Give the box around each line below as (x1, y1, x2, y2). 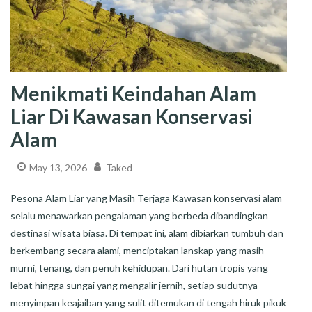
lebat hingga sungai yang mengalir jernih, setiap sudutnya (10, 279, 258, 291)
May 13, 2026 (29, 162, 87, 174)
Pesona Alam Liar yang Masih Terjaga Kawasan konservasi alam (10, 192, 282, 204)
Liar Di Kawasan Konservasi (10, 104, 253, 129)
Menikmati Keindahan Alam (10, 81, 256, 106)
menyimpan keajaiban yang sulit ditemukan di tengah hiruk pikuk (10, 296, 286, 309)
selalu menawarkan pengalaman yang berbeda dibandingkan (10, 209, 268, 221)
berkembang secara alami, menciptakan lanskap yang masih (10, 244, 264, 256)
